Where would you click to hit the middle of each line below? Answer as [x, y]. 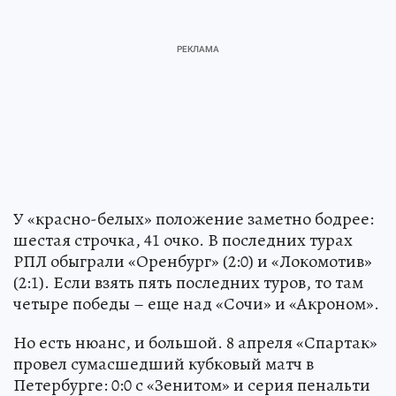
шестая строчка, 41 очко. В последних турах [183, 240]
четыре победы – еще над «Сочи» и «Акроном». [196, 304]
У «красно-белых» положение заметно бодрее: [194, 219]
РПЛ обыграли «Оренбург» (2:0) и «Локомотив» [193, 262]
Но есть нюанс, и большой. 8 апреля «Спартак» [195, 343]
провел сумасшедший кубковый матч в [164, 364]
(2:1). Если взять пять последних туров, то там [188, 283]
